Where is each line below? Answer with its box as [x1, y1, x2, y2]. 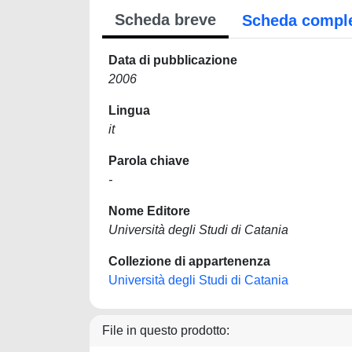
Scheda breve [115, 11, 216, 28]
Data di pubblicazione [108, 53, 237, 67]
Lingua [108, 104, 150, 117]
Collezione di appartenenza [108, 255, 270, 268]
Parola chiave [108, 154, 189, 167]
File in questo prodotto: [102, 324, 229, 337]
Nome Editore [108, 204, 190, 218]
